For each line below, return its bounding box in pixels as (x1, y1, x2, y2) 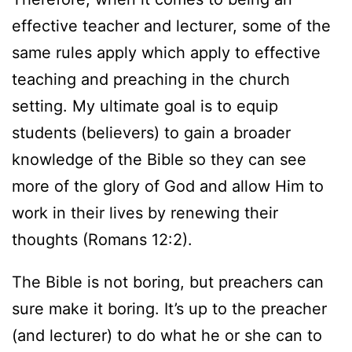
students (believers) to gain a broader (12, 123, 291, 142)
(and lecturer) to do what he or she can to (12, 325, 322, 345)
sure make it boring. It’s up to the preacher (12, 299, 327, 318)
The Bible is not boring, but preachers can (12, 272, 324, 291)
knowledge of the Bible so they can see (12, 150, 306, 169)
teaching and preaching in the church (12, 70, 290, 89)
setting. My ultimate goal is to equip (12, 97, 278, 115)
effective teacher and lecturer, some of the (12, 16, 331, 35)
